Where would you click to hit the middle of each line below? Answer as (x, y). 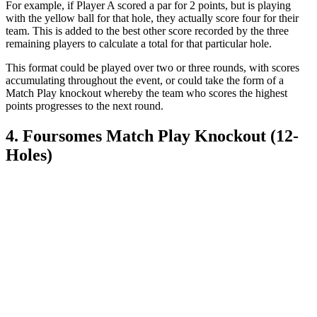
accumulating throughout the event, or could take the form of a (145, 80)
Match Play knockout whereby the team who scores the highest (146, 93)
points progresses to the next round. (85, 106)
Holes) (29, 155)
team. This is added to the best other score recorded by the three (147, 31)
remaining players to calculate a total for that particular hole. (139, 44)
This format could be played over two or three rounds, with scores (152, 68)
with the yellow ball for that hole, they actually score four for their (152, 18)
